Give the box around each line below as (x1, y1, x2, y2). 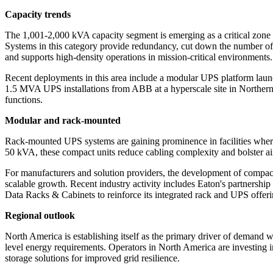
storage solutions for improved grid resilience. (5, 253, 180, 264)
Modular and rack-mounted (5, 115, 121, 126)
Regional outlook (5, 210, 75, 221)
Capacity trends (5, 9, 71, 20)
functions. (5, 94, 43, 105)
